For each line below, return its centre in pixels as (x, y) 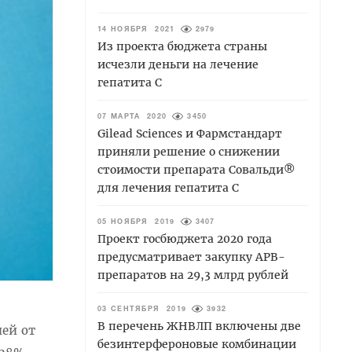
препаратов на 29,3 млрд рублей (193, 275)
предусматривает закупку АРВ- (191, 257)
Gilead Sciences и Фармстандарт (190, 133)
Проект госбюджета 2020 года (185, 238)
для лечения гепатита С (168, 187)
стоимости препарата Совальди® (196, 169)
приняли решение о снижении (189, 151)
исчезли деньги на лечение (178, 64)
